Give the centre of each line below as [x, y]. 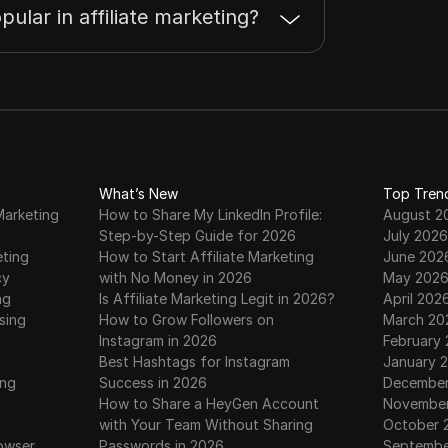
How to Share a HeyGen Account [209, 403]
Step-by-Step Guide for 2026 [198, 235]
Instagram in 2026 [158, 340]
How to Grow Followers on [187, 319]
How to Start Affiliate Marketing [207, 256]
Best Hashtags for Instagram [195, 361]
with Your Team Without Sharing [206, 424]
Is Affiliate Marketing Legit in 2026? [217, 298]
